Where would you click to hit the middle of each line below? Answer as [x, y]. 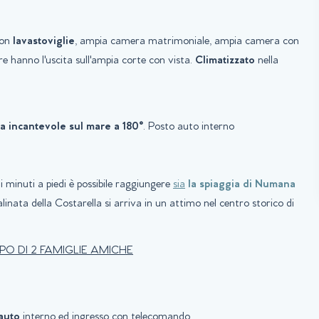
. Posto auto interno [189, 127]
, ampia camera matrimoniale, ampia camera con [187, 42]
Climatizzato [225, 61]
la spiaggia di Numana [240, 185]
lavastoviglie [44, 42]
